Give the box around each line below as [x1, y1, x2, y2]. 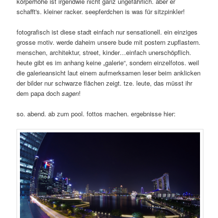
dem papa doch [17, 89, 62, 98]
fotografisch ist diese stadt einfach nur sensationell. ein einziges [17, 27, 198, 37]
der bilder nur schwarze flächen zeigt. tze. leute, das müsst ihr [17, 78, 193, 88]
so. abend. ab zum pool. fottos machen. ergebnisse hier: [17, 109, 176, 119]
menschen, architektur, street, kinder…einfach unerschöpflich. [17, 48, 192, 57]
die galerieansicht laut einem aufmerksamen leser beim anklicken [17, 68, 201, 78]
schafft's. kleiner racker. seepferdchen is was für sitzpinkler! [17, 7, 185, 17]
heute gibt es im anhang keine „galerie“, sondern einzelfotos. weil [17, 58, 200, 68]
